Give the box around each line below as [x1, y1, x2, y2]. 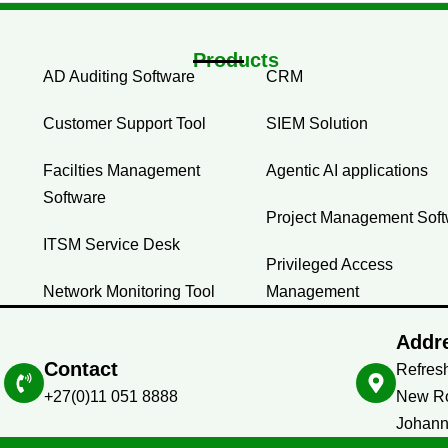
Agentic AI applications [266, 162, 429, 180]
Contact [44, 358, 119, 381]
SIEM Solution [266, 115, 369, 133]
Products [192, 49, 279, 72]
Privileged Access [266, 256, 394, 274]
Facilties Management [42, 162, 200, 180]
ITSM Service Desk [42, 236, 180, 254]
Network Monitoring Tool [42, 283, 215, 301]
